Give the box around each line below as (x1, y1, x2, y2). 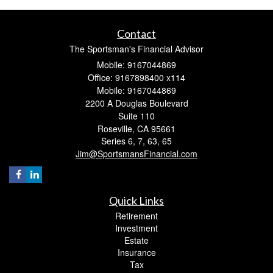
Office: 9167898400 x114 (88, 71, 185, 83)
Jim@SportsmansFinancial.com (76, 147, 197, 160)
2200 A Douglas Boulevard (85, 96, 188, 109)
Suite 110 (118, 109, 155, 122)
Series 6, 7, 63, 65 (101, 134, 172, 147)
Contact (117, 26, 156, 40)
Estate (124, 233, 149, 246)
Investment (115, 221, 158, 234)
